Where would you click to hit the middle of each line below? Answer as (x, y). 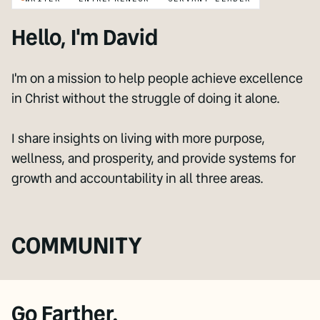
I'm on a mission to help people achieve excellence (157, 79)
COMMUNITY (77, 246)
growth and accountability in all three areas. (137, 179)
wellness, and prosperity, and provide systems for (154, 159)
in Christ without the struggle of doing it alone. (146, 99)
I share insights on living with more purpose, (138, 139)
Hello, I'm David (85, 38)
